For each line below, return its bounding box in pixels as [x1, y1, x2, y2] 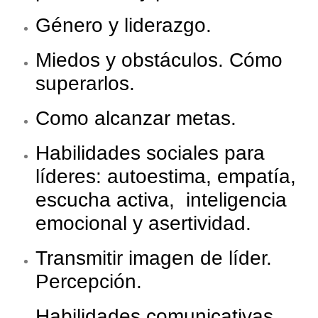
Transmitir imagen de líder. [35, 247, 272, 270]
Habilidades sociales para [35, 142, 265, 165]
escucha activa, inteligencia [35, 189, 287, 212]
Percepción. [35, 270, 142, 293]
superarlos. [35, 72, 135, 95]
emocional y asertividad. [35, 212, 251, 235]
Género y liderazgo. [35, 14, 212, 37]
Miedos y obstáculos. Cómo [35, 49, 283, 72]
